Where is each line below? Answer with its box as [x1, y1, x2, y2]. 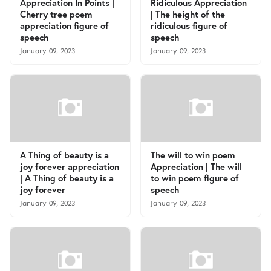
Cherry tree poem [20, 8, 93, 20]
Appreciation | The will [151, 160, 242, 172]
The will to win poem [151, 149, 235, 161]
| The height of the [151, 8, 225, 20]
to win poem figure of [151, 172, 239, 184]
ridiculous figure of [151, 19, 227, 31]
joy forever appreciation [20, 160, 119, 172]
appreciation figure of [20, 19, 109, 31]
